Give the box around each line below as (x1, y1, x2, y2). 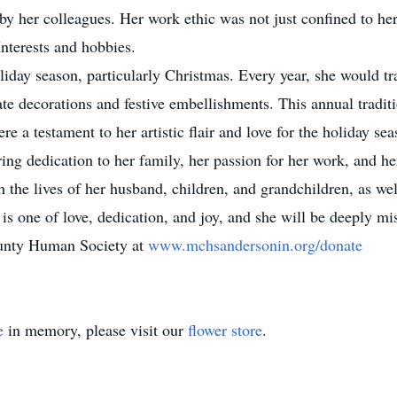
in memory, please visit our (4, 319, 188, 340)
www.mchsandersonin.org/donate (148, 234, 362, 255)
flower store (188, 319, 262, 340)
